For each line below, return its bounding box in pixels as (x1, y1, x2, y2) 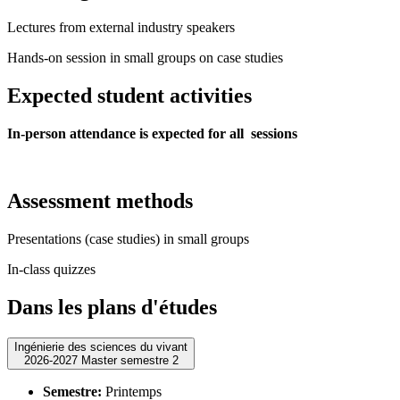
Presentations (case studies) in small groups (7, 231, 249, 247)
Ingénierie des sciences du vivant (14, 340, 187, 354)
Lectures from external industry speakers (7, 19, 235, 35)
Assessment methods (7, 189, 193, 213)
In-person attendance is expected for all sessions (7, 125, 297, 141)
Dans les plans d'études (7, 296, 217, 320)
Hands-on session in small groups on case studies (7, 49, 283, 65)
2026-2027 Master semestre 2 (80, 354, 179, 368)
